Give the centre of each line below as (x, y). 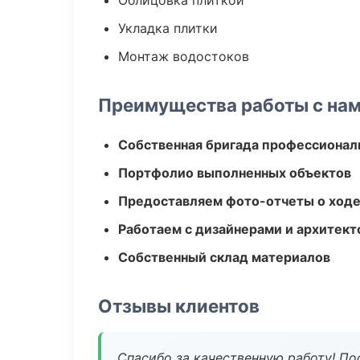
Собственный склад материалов (224, 257)
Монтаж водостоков (184, 56)
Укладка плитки (168, 28)
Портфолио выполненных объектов (235, 173)
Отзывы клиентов (179, 306)
